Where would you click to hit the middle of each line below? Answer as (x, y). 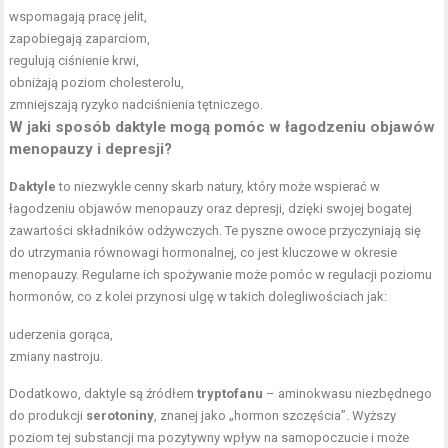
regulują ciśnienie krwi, (74, 60)
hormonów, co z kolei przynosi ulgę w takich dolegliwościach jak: (198, 296)
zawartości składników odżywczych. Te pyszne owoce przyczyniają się (215, 230)
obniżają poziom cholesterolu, (97, 82)
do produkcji (48, 415)
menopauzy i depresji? (91, 148)
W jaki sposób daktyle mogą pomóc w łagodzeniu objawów (222, 126)
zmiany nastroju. (56, 356)
